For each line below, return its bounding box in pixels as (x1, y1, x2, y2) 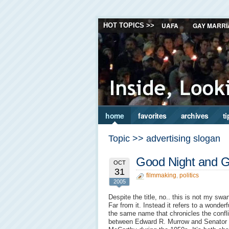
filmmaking (146, 172, 176, 179)
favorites (138, 110, 167, 121)
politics (179, 172, 199, 179)
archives (180, 110, 209, 121)
